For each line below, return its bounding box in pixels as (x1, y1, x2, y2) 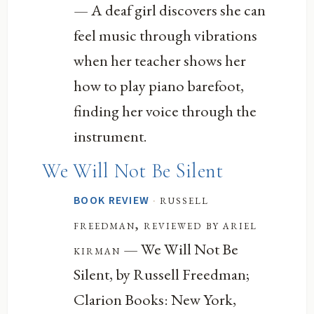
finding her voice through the (74, 100, 257, 122)
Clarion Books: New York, (74, 288, 237, 310)
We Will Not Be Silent (42, 158, 224, 183)
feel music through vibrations (74, 25, 258, 46)
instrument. (74, 125, 148, 147)
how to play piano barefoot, (74, 75, 245, 97)
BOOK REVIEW (74, 192, 150, 208)
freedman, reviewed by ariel (74, 215, 258, 233)
